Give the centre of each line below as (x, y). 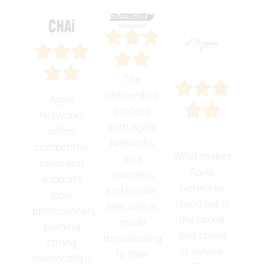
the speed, (202, 219)
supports (62, 179)
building (62, 226)
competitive (62, 147)
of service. (202, 251)
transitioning (132, 238)
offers (62, 131)
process (132, 111)
